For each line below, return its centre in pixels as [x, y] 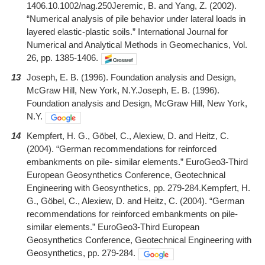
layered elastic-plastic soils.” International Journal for [127, 31]
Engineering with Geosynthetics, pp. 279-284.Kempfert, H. [138, 188]
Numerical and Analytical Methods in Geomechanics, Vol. [137, 44]
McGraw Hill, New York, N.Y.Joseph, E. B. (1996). [123, 90]
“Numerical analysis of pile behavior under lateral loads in [136, 18]
